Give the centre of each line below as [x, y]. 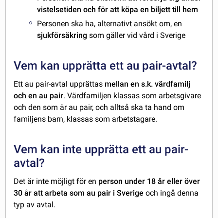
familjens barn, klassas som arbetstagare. [86, 119]
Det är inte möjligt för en [56, 182]
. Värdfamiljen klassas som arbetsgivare [132, 96]
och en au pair [39, 96]
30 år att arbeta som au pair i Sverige [79, 193]
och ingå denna [171, 193]
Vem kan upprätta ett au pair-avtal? [106, 66]
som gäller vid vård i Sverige [136, 36]
